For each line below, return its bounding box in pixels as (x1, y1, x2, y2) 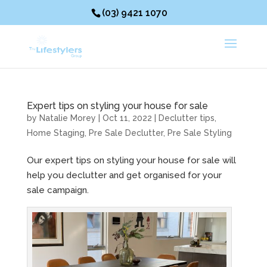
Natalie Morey (39, 113, 96, 123)
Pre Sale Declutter (88, 128, 163, 138)
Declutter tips (158, 113, 215, 123)
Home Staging (26, 128, 85, 138)
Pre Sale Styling (167, 128, 232, 138)
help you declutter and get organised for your (26, 170, 222, 181)
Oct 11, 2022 (102, 113, 152, 123)
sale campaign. (26, 185, 89, 195)
